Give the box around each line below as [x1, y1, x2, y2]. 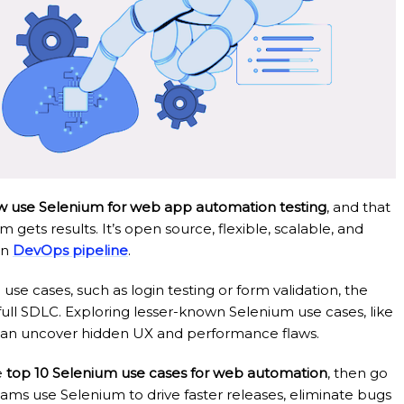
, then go [327, 364, 388, 382]
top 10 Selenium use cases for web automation [6, 364, 327, 382]
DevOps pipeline [13, 242, 128, 260]
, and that [326, 198, 390, 216]
